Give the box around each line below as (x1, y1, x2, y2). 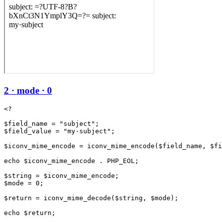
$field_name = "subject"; (4, 120, 99, 128)
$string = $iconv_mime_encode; (4, 172, 119, 180)
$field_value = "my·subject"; (4, 127, 115, 135)
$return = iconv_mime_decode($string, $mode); (4, 194, 178, 202)
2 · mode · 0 (4, 85, 52, 96)
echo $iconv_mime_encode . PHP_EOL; (4, 157, 139, 165)
